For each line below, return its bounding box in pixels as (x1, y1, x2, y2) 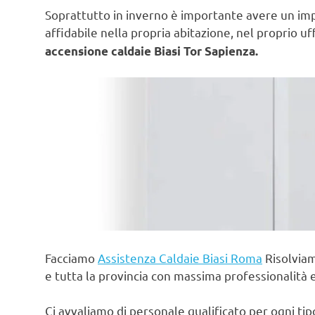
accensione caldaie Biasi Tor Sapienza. (45, 43, 258, 58)
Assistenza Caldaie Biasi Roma (98, 250, 262, 265)
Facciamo (45, 250, 98, 265)
